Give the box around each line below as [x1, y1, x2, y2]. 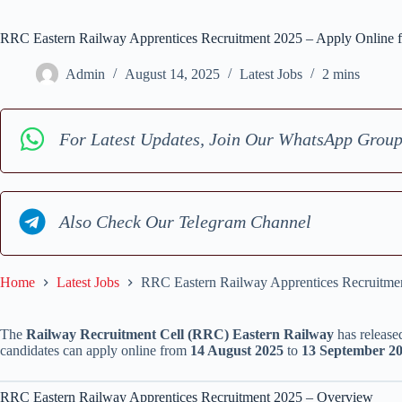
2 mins [322, 66, 360, 83]
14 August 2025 [190, 343, 284, 359]
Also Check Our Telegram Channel [59, 211, 311, 232]
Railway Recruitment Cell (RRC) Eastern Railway [26, 327, 334, 343]
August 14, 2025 [125, 66, 220, 83]
